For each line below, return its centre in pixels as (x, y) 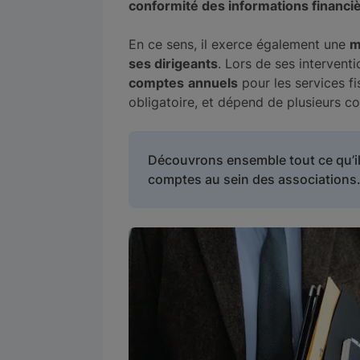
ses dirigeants (173, 63)
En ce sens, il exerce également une (239, 44)
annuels (213, 83)
